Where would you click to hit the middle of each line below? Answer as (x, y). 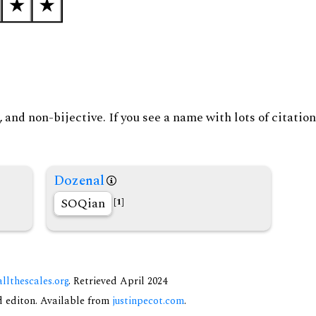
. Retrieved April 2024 (118, 282)
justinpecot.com (148, 302)
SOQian (83, 204)
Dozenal (79, 181)
